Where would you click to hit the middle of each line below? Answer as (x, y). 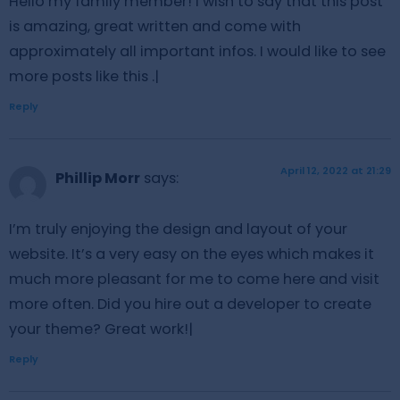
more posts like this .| (84, 76)
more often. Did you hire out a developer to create (190, 304)
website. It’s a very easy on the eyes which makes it (192, 254)
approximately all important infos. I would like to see (197, 51)
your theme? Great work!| (101, 329)
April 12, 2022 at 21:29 (336, 171)
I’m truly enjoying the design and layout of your (178, 229)
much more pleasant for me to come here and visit (194, 279)
